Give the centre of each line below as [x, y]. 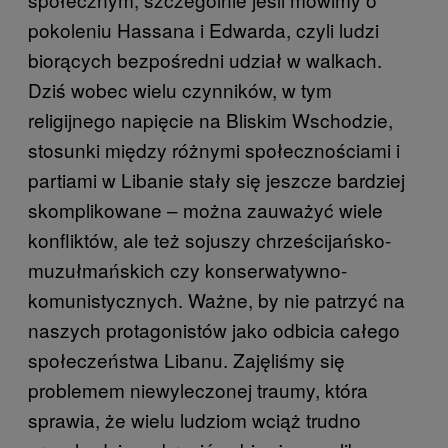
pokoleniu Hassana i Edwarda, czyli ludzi [203, 30]
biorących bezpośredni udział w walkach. [205, 60]
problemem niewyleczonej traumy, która [198, 390]
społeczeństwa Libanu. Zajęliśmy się [186, 360]
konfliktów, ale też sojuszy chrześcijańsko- [209, 240]
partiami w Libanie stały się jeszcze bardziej [216, 180]
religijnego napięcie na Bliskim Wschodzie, [210, 120]
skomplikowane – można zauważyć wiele [205, 210]
